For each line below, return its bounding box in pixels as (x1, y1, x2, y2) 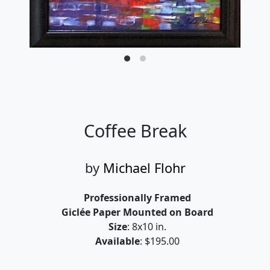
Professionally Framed (84, 190, 191, 204)
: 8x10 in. (127, 219, 166, 233)
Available (95, 234, 140, 248)
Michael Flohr (102, 159, 186, 177)
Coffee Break (83, 118, 187, 142)
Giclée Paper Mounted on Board (61, 205, 213, 219)
